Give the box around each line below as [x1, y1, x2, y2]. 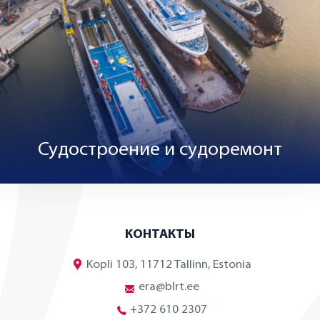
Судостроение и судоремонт [38, 141, 282, 159]
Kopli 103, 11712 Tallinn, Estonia [86, 259, 251, 271]
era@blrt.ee [138, 281, 199, 293]
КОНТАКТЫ [125, 228, 195, 241]
